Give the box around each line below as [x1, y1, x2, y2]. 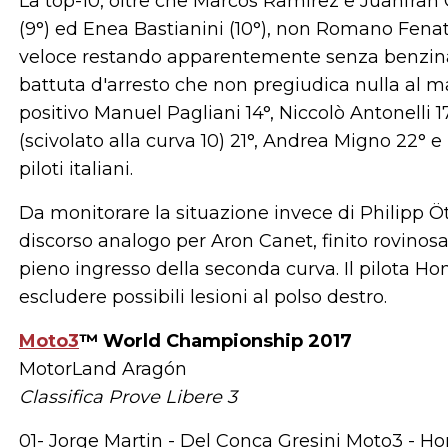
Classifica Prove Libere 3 [19, 386, 237, 408]
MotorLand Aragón [19, 358, 187, 380]
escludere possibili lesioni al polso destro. [19, 286, 387, 308]
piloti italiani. [19, 158, 133, 180]
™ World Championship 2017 [79, 330, 352, 352]
